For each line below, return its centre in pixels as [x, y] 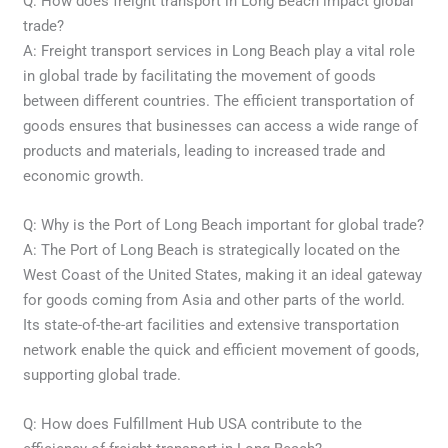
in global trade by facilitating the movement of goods [200, 75]
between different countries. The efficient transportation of [219, 100]
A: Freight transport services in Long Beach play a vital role [219, 50]
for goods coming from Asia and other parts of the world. [214, 299]
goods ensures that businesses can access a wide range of [221, 125]
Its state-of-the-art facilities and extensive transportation [211, 324]
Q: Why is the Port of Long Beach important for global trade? [224, 224]
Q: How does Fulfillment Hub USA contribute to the [193, 423]
